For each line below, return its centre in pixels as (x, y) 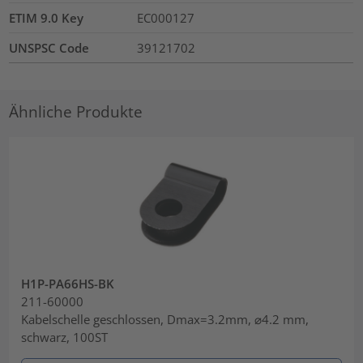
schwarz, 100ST (65, 337)
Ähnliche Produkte (76, 111)
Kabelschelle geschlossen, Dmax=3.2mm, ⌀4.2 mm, (165, 319)
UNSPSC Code (49, 48)
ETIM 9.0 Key (47, 18)
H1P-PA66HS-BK (68, 283)
